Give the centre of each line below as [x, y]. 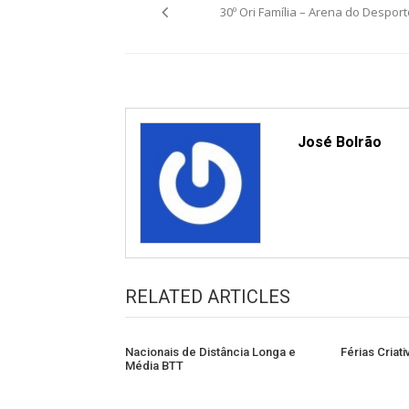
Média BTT [154, 365]
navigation [213, 28]
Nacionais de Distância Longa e [210, 351]
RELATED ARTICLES [208, 296]
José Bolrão [339, 142]
